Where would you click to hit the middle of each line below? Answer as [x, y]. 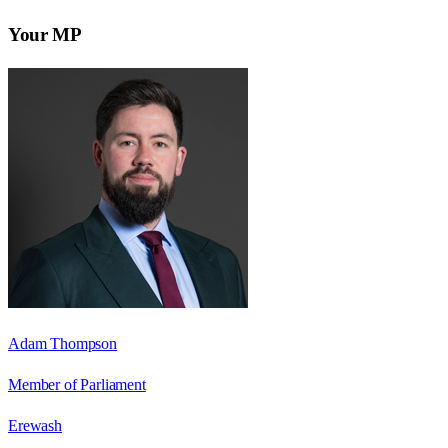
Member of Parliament [77, 384]
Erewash [35, 425]
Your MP [45, 34]
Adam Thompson [62, 343]
